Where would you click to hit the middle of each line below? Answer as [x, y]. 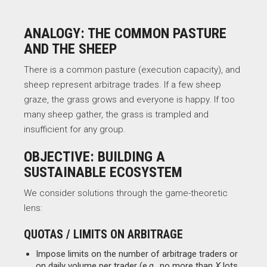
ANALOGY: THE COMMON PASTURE [125, 33]
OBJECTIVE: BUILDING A [94, 157]
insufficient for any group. [75, 129]
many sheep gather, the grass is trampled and [116, 114]
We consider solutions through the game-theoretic [126, 193]
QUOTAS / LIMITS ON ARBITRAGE [103, 234]
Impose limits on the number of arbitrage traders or [137, 254]
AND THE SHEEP [70, 49]
